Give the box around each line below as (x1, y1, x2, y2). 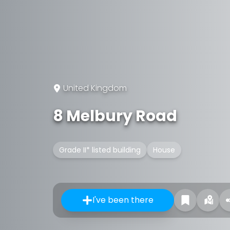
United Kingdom (63, 82, 127, 94)
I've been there (92, 194, 154, 206)
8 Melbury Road (53, 105, 177, 127)
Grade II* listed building (59, 145, 141, 155)
